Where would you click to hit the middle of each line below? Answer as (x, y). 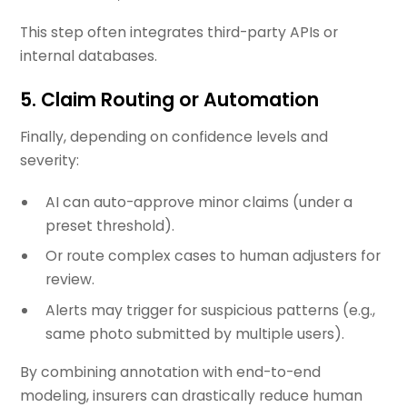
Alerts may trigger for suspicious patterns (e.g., (210, 311)
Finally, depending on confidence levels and (174, 136)
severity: (50, 160)
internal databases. (89, 55)
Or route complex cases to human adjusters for (213, 256)
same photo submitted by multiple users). (194, 334)
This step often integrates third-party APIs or (179, 32)
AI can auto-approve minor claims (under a (199, 202)
